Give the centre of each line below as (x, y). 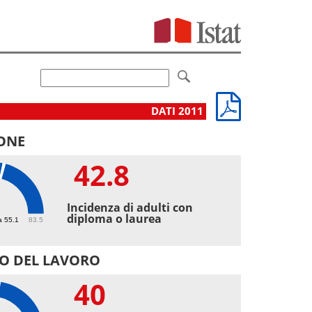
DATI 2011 (179, 111)
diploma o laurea (115, 218)
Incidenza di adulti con (130, 207)
